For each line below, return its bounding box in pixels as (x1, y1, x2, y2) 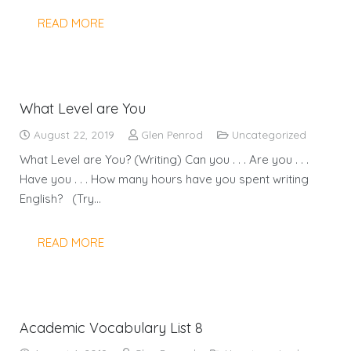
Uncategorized (232, 127, 306, 141)
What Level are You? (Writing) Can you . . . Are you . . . (20, 152, 309, 167)
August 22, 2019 (31, 127, 114, 141)
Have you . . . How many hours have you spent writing (20, 172, 309, 186)
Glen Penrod (141, 127, 203, 141)
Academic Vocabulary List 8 (20, 318, 203, 337)
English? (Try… (20, 191, 101, 206)
